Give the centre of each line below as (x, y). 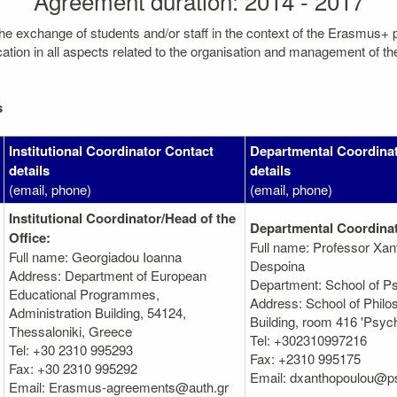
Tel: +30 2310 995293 (71, 349)
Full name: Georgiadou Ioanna (95, 256)
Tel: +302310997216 (308, 339)
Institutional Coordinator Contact (111, 150)
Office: (30, 237)
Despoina (277, 265)
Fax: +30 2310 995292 (73, 368)
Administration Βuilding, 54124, (97, 312)
